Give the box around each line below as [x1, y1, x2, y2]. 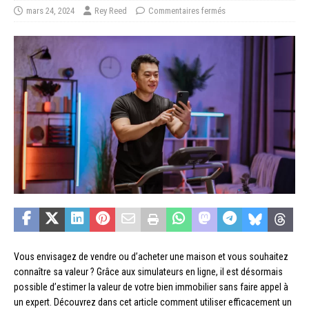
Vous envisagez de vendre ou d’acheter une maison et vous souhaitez [14, 250, 288, 262]
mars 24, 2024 [26, 5, 74, 16]
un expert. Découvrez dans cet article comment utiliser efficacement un [14, 296, 292, 308]
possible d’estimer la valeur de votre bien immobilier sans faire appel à [14, 281, 288, 292]
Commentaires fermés [148, 5, 226, 16]
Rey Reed [94, 5, 127, 16]
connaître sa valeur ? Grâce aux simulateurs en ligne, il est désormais [14, 266, 283, 277]
